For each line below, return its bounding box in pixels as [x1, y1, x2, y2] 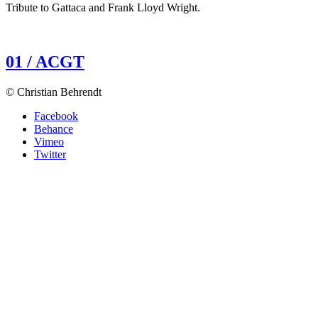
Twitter [34, 148, 66, 160]
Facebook [34, 109, 78, 122]
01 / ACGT [6, 52, 84, 71]
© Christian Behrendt [6, 85, 102, 98]
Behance [34, 122, 73, 135]
